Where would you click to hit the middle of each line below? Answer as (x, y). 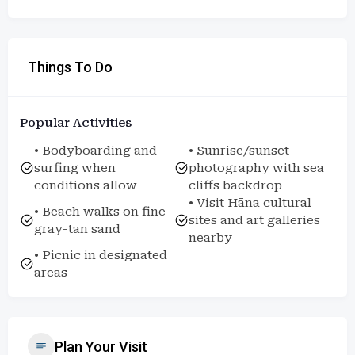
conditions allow (86, 185)
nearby (211, 238)
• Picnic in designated (101, 255)
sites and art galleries (255, 220)
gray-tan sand (77, 229)
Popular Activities (76, 123)
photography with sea (257, 168)
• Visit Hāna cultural (250, 203)
